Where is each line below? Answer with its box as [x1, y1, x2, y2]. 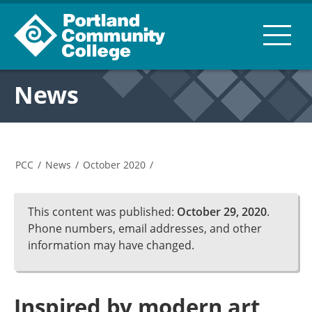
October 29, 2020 [177, 204, 267, 219]
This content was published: [28, 204, 177, 219]
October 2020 [83, 158, 146, 171]
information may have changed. [28, 237, 194, 253]
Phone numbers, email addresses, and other [28, 221, 262, 236]
